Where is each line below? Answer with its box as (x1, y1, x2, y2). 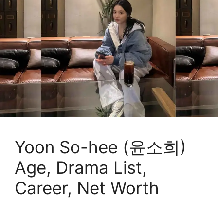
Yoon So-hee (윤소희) (15, 136, 186, 157)
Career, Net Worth (15, 177, 159, 198)
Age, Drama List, (15, 157, 147, 178)
